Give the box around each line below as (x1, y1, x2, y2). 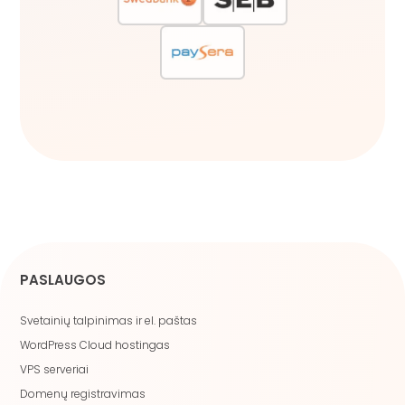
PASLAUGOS (20, 269, 107, 289)
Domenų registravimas (20, 385, 146, 401)
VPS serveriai (20, 361, 89, 377)
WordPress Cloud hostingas (20, 336, 171, 353)
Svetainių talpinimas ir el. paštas (20, 312, 198, 328)
